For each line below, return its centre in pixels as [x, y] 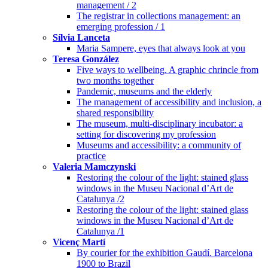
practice [91, 156]
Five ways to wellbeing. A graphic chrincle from [167, 70]
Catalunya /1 [100, 232]
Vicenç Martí [79, 242]
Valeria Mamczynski [94, 167]
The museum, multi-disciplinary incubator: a [160, 124]
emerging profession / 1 [121, 27]
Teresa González [86, 59]
